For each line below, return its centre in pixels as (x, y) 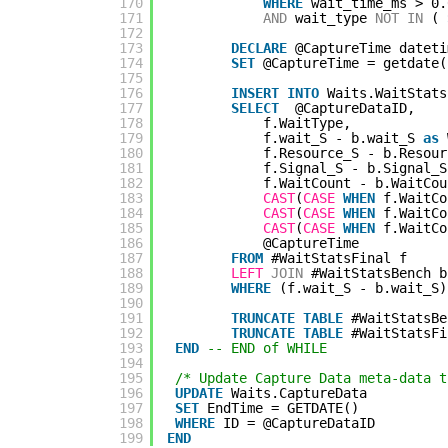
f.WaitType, (307, 122)
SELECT (255, 107)
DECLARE (259, 47)
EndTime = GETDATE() (283, 407)
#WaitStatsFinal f (339, 257)
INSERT (255, 92)
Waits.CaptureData (299, 392)
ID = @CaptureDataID (299, 422)
